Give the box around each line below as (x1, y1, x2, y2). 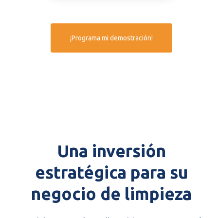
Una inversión (57, 141, 166, 161)
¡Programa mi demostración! (70, 34, 153, 42)
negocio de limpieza (31, 184, 192, 204)
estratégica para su (35, 163, 188, 182)
